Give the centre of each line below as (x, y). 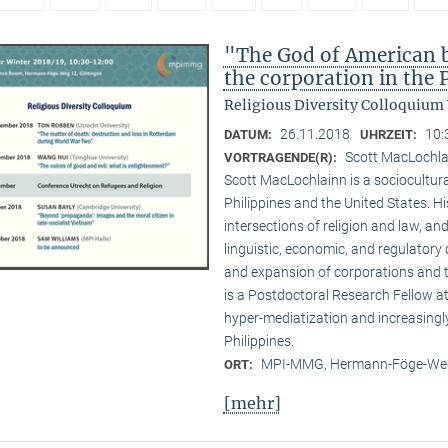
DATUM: (249, 135)
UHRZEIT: (389, 135)
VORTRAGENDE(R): (281, 158)
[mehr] (252, 402)
